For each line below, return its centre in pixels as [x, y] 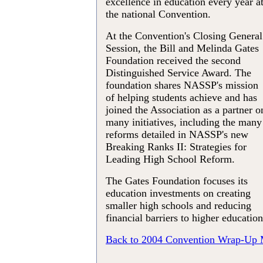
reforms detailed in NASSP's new [177, 135]
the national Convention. [158, 14]
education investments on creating [178, 193]
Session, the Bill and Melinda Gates [182, 48]
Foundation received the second [173, 61]
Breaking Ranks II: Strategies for [176, 147]
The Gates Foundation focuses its [177, 181]
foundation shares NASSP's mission [182, 85]
